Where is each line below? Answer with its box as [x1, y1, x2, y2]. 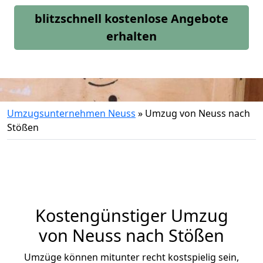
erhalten [106, 28, 157, 44]
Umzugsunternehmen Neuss [7, 107, 136, 120]
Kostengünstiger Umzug [35, 204, 228, 227]
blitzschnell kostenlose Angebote [35, 11, 228, 26]
